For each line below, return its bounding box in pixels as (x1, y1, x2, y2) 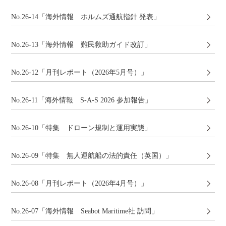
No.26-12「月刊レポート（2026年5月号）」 (11, 68, 148, 76)
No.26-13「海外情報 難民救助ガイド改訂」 (11, 40, 152, 48)
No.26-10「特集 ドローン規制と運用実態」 (11, 124, 152, 132)
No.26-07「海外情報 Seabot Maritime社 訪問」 (11, 207, 159, 215)
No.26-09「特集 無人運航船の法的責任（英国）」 (11, 151, 173, 159)
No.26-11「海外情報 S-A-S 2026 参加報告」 (11, 96, 152, 104)
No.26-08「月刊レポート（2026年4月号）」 (11, 179, 148, 187)
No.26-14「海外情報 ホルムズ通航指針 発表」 (11, 13, 161, 21)
